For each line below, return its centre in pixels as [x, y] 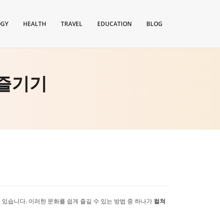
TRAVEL [72, 24]
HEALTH [35, 24]
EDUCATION [114, 24]
